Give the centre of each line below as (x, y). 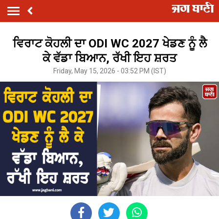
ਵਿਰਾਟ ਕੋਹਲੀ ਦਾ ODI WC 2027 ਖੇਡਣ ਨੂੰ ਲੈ (109, 43)
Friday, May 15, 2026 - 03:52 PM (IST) (109, 71)
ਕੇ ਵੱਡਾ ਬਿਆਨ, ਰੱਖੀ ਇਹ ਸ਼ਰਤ (109, 58)
